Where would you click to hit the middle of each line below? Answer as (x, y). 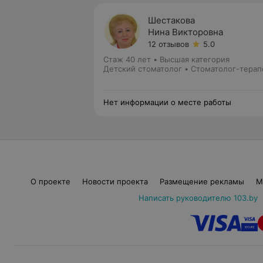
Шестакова (171, 20)
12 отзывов (168, 44)
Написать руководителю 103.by (198, 198)
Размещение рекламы (202, 181)
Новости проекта (115, 181)
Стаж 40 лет (127, 59)
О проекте (50, 181)
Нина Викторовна (186, 32)
